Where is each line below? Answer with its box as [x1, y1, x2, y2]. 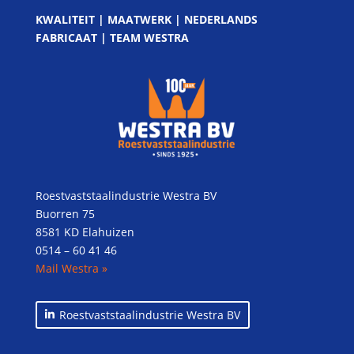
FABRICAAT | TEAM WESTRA [35, 30, 189, 46]
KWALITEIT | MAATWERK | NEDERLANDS [35, 12, 258, 28]
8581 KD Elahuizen [35, 224, 134, 239]
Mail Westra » [35, 260, 107, 276]
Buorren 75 [35, 205, 95, 221]
